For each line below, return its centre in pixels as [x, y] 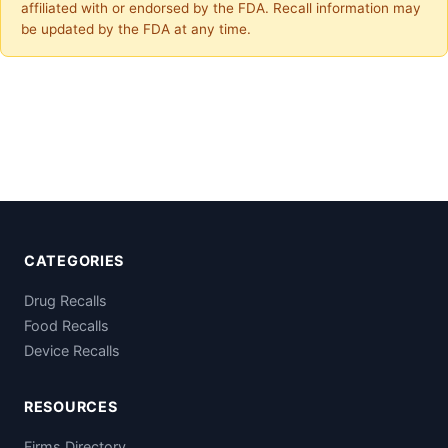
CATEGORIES [74, 260]
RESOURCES [71, 406]
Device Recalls [72, 350]
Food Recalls [66, 325]
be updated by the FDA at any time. [136, 28]
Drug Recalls [65, 300]
